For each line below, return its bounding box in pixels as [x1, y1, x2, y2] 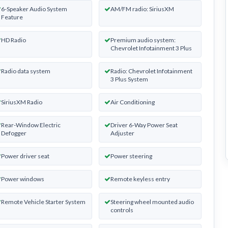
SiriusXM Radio [1, 98, 42, 106]
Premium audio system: [110, 36, 176, 44]
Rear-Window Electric [1, 121, 61, 129]
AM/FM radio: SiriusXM [110, 5, 175, 13]
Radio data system [1, 67, 50, 75]
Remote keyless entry [110, 175, 170, 183]
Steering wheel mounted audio [110, 197, 194, 206]
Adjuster [110, 129, 135, 137]
